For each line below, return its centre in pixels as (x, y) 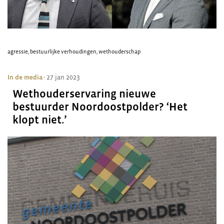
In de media (25, 77)
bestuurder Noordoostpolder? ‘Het (100, 107)
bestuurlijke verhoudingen (63, 51)
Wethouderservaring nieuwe (84, 94)
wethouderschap (119, 51)
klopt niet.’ (39, 120)
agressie (18, 51)
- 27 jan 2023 (62, 77)
